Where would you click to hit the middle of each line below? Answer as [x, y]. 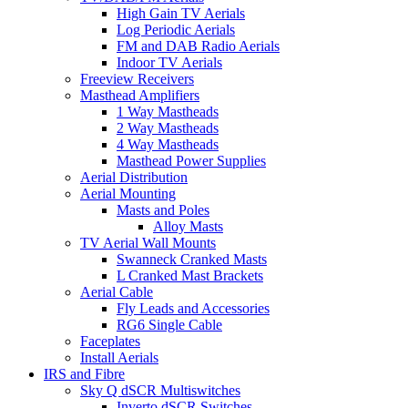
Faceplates [110, 342]
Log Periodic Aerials [176, 30]
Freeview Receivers [137, 79]
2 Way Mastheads [168, 128]
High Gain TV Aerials [181, 14]
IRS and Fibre [84, 374]
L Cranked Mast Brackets [190, 276]
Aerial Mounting [128, 194]
